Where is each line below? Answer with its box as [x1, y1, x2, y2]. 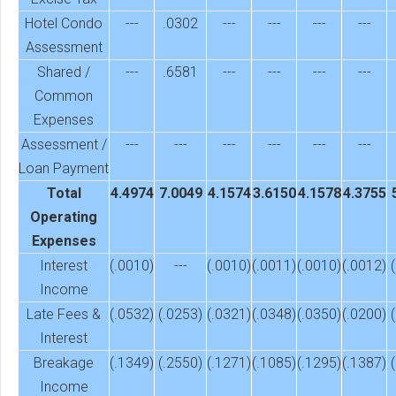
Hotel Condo [25, 15, 103, 33]
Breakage [34, 354, 94, 372]
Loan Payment [19, 160, 109, 178]
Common [34, 88, 93, 105]
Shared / [37, 64, 90, 81]
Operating [30, 209, 97, 226]
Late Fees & [27, 306, 101, 324]
